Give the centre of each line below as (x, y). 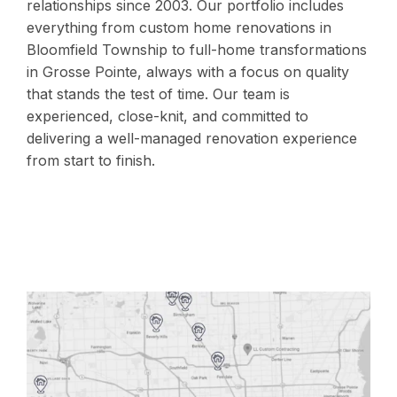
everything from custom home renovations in (179, 28)
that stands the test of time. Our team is (158, 94)
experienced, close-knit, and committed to (167, 117)
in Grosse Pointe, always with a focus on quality (188, 72)
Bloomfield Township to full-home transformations (197, 50)
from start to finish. (91, 161)
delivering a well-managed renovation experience (192, 139)
